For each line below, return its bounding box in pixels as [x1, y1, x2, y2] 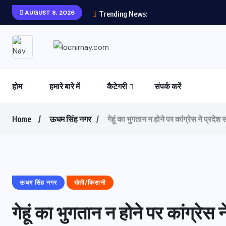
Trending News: [97, 10, 147, 18]
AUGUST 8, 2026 [23, 9, 75, 17]
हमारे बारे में [49, 81, 80, 91]
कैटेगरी [107, 81, 127, 91]
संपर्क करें [154, 81, 181, 91]
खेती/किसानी [74, 179, 106, 187]
